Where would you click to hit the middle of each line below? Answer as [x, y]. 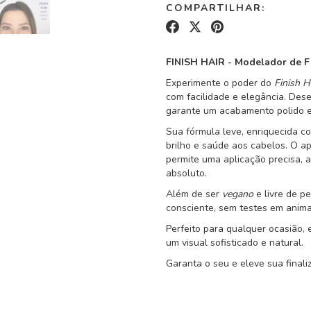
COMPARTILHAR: [216, 8]
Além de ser [194, 194]
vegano [238, 194]
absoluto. [186, 173]
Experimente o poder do [220, 83]
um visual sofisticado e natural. [235, 242]
